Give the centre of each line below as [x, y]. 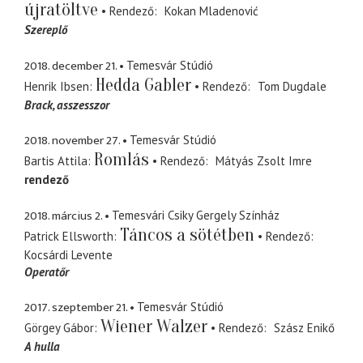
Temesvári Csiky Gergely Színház [196, 215]
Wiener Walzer [154, 327]
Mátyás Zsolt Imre [263, 161]
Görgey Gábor [59, 328]
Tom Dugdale [292, 86]
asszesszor [83, 105]
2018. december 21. [70, 66]
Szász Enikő [304, 328]
